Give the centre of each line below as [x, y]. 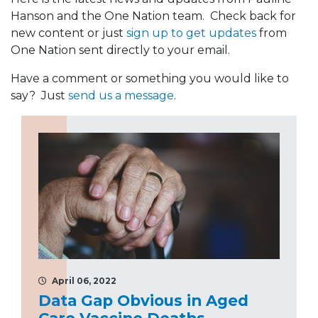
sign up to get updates [191, 33]
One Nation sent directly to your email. [120, 50]
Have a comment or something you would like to [150, 78]
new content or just [68, 33]
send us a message [121, 95]
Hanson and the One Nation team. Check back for [153, 16]
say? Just [39, 95]
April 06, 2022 [83, 280]
